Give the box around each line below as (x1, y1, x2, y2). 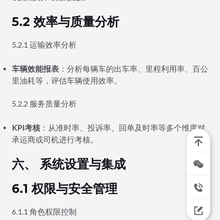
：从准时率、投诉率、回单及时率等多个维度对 (40, 123, 205, 132)
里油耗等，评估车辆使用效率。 (11, 76, 122, 85)
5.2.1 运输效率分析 (11, 40, 77, 50)
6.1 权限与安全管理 (11, 181, 117, 196)
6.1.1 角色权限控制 (11, 207, 77, 217)
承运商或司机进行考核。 (11, 135, 98, 144)
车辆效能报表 (11, 64, 59, 73)
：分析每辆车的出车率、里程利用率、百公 (58, 64, 208, 73)
